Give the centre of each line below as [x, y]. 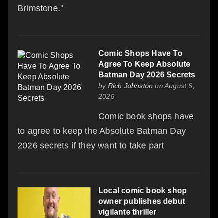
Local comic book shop [143, 190]
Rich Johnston [130, 85]
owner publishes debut [142, 201]
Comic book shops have [146, 116]
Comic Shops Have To [140, 53]
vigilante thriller [127, 212]
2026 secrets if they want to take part [91, 145]
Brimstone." [41, 8]
